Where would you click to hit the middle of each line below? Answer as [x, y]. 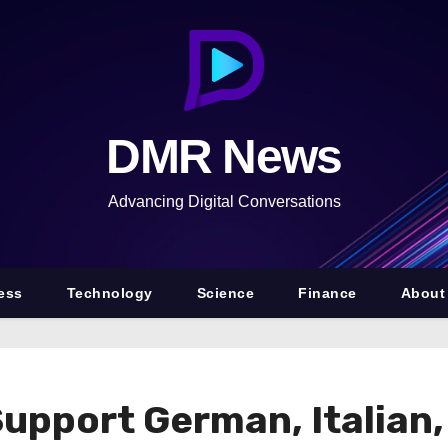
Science [225, 293]
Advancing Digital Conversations [224, 201]
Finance [327, 293]
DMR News [224, 156]
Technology [109, 293]
